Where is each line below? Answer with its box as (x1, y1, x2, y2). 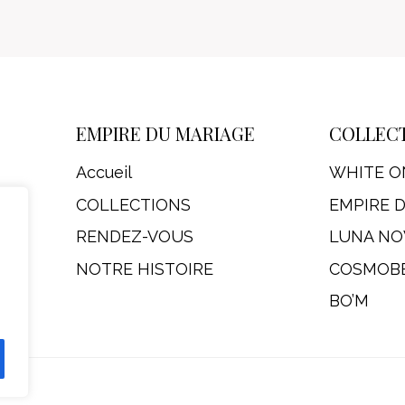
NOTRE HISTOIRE (75, 259, 213, 278)
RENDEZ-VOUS (75, 227, 193, 247)
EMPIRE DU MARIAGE (75, 121, 255, 146)
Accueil (75, 163, 132, 183)
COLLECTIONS (75, 194, 191, 214)
